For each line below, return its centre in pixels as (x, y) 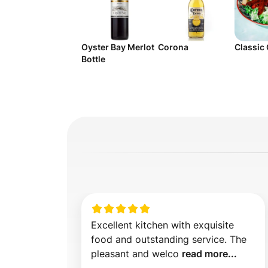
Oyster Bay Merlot (118, 47)
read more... (209, 254)
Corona (173, 47)
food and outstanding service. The (169, 239)
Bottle (93, 59)
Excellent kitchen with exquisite (162, 225)
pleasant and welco (136, 254)
